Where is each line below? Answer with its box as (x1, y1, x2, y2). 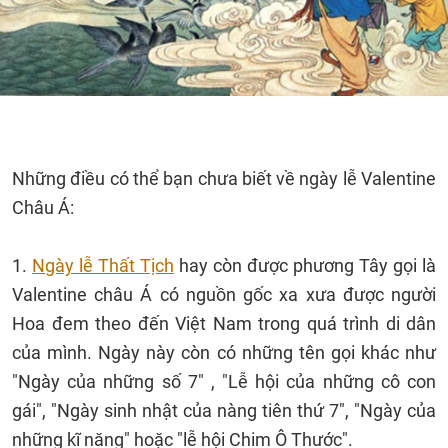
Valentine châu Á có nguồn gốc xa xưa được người (12, 284, 436, 305)
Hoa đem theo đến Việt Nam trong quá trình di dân (12, 313, 436, 334)
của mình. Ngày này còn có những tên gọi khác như (12, 342, 436, 363)
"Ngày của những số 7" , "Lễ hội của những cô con (12, 371, 436, 392)
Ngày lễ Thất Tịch (32, 255, 174, 276)
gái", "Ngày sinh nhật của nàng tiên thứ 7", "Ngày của (12, 400, 436, 421)
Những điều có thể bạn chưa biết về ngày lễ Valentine (12, 168, 436, 189)
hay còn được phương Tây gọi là (174, 255, 436, 276)
